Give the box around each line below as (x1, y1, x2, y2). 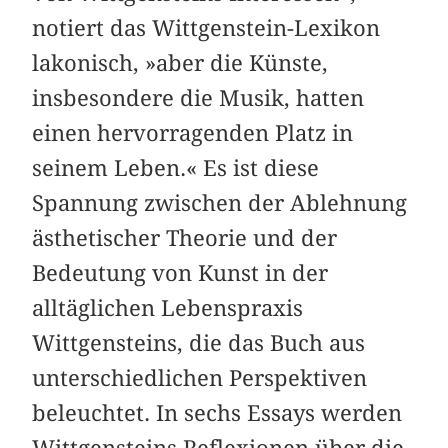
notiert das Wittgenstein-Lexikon (32, 15, 381, 42)
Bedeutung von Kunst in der (32, 260, 329, 287)
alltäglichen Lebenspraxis (32, 295, 304, 322)
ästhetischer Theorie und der (32, 225, 338, 252)
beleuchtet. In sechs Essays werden (32, 400, 403, 427)
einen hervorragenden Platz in (32, 120, 354, 147)
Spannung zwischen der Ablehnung (32, 190, 408, 217)
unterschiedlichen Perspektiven (32, 365, 368, 392)
